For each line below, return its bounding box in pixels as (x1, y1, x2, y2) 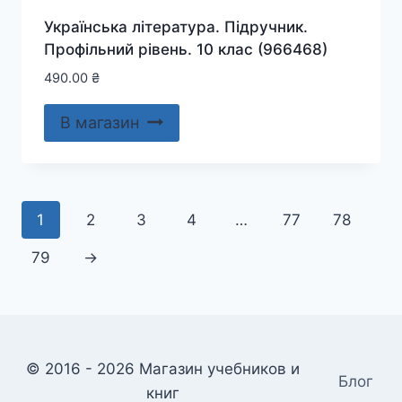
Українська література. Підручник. (43, 17, 308, 36)
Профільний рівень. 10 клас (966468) (43, 39, 328, 58)
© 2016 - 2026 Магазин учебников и (26, 360, 301, 378)
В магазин (59, 112, 139, 132)
